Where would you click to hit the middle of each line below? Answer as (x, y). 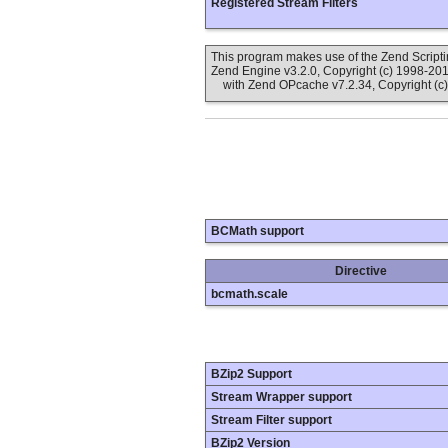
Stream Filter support (271, 420)
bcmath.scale (249, 294)
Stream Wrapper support (281, 397)
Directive (361, 271)
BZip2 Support (251, 374)
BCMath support (257, 231)
